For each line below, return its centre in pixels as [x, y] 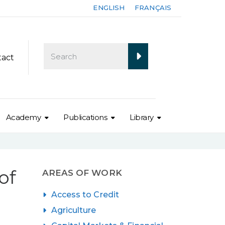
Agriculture [74, 210]
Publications [85, 117]
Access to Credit [85, 194]
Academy [23, 117]
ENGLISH [109, 8]
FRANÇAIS [153, 8]
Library [142, 117]
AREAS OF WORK [82, 173]
